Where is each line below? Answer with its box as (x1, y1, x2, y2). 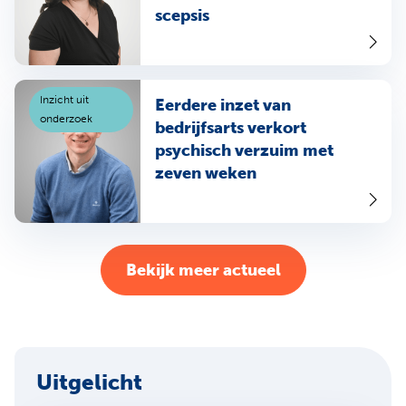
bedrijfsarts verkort (154, 118, 306, 139)
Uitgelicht (36, 369, 142, 396)
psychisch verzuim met (154, 140, 333, 161)
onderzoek (40, 112, 92, 126)
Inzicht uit (40, 93, 89, 107)
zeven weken (154, 163, 256, 184)
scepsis (154, 5, 209, 26)
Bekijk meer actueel (125, 259, 281, 280)
